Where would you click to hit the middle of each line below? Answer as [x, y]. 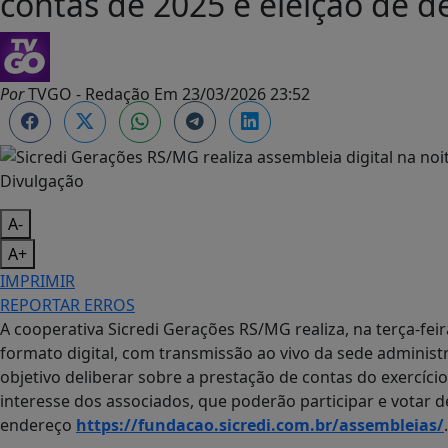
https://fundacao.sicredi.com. [195, 424]
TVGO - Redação [87, 94]
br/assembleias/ [379, 424]
